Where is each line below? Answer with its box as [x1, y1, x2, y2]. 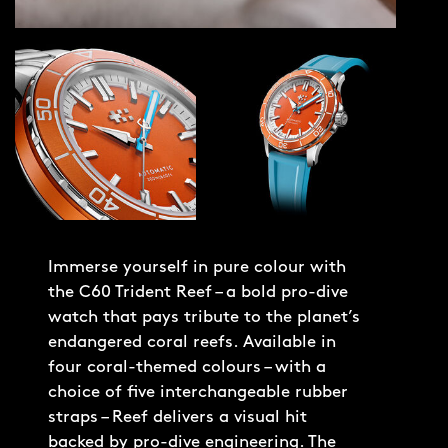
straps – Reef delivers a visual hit [48, 409, 307, 426]
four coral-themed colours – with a [48, 359, 326, 376]
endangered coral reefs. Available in [48, 334, 336, 351]
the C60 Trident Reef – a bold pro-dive [48, 284, 348, 301]
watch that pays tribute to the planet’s [48, 309, 360, 326]
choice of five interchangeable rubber [48, 384, 348, 401]
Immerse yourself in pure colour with [48, 259, 346, 276]
